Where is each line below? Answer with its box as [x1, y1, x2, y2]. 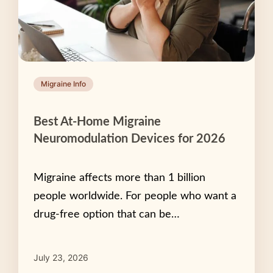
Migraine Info [41, 79, 86, 88]
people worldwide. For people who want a [34, 190, 236, 202]
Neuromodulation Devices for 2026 [34, 132, 225, 145]
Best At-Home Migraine [34, 115, 161, 128]
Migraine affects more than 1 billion [34, 172, 205, 183]
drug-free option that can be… [34, 208, 180, 220]
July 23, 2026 [34, 252, 88, 263]
